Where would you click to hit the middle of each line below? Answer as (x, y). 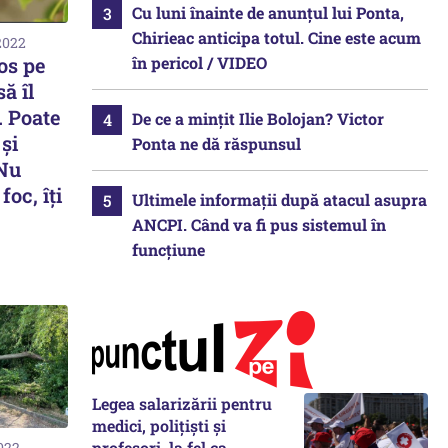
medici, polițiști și (159, 425)
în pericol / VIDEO (199, 62)
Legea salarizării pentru (182, 403)
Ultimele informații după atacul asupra (279, 199)
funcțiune (168, 249)
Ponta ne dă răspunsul (216, 143)
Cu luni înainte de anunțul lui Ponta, (268, 12)
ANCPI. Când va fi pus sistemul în (259, 224)
